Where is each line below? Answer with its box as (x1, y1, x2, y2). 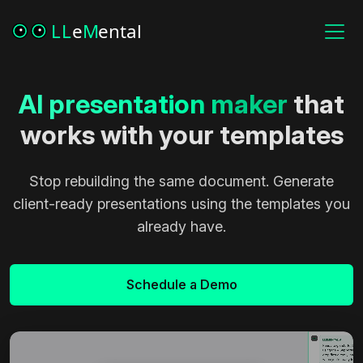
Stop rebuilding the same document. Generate (29, 173, 334, 190)
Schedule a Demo (126, 276, 237, 293)
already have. (137, 218, 226, 235)
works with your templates (19, 119, 344, 151)
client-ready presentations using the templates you (13, 195, 350, 212)
